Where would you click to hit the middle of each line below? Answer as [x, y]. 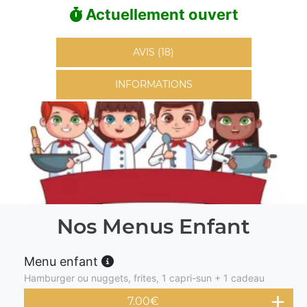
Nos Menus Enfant [153, 226]
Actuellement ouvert [160, 14]
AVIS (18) [153, 52]
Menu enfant [63, 261]
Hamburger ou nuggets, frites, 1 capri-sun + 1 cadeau [144, 278]
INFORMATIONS [153, 84]
